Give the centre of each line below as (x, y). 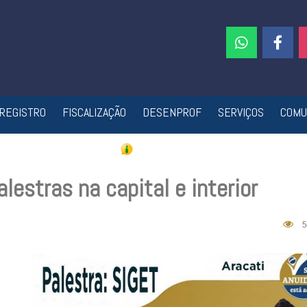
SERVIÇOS (241, 112)
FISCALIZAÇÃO (94, 112)
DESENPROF (172, 112)
